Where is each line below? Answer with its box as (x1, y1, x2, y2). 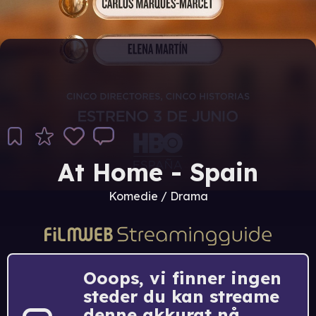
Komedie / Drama (108, 189, 208, 203)
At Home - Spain (58, 157, 258, 188)
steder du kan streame (83, 285, 279, 307)
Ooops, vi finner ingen (83, 267, 281, 288)
